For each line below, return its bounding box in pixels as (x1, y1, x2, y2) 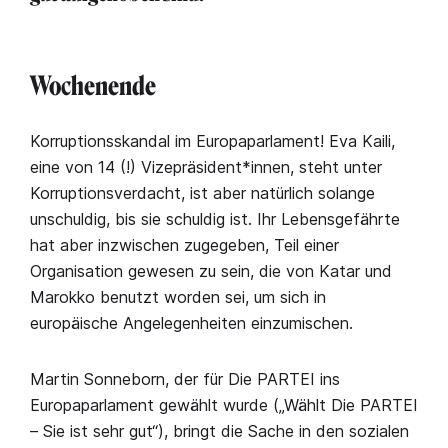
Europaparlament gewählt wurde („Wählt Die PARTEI (30, 395, 418, 415)
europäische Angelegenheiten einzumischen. (30, 313, 353, 333)
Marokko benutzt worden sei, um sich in (30, 287, 326, 307)
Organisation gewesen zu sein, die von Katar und (30, 261, 392, 281)
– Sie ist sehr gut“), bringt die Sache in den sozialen (30, 421, 409, 441)
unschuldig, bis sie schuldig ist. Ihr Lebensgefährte (30, 209, 400, 229)
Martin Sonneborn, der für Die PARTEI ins (30, 369, 340, 389)
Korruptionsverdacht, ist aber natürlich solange (30, 183, 375, 203)
